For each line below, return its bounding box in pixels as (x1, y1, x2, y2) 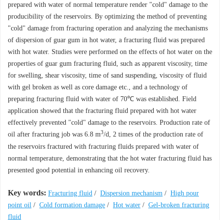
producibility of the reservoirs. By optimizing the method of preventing (8, 13, 207, 20)
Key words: (8, 189, 46, 197)
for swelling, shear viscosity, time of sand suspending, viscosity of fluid (8, 72, 207, 79)
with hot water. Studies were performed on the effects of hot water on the (8, 48, 212, 55)
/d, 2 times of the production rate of (104, 131, 203, 138)
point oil (8, 201, 31, 209)
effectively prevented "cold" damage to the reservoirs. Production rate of (8, 119, 210, 126)
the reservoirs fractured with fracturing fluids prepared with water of (8, 143, 199, 150)
